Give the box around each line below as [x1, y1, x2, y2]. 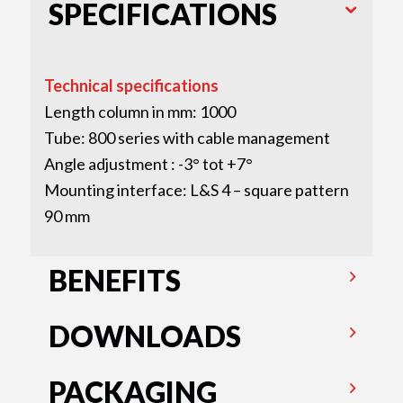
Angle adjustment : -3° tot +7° [43, 153, 253, 174]
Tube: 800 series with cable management [43, 127, 330, 148]
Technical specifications [43, 75, 219, 95]
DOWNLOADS [48, 318, 241, 354]
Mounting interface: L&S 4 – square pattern [43, 179, 349, 200]
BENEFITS [48, 263, 181, 299]
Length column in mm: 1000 [43, 101, 236, 121]
